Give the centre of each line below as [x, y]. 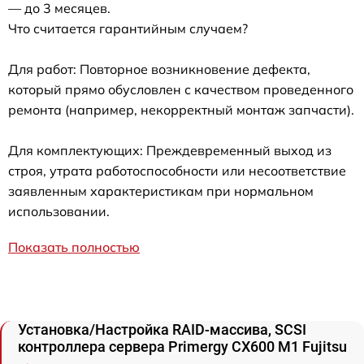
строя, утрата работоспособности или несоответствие [177, 171]
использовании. [59, 212]
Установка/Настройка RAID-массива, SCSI [162, 330]
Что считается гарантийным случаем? [128, 29]
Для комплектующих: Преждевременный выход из [170, 151]
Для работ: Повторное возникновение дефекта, [159, 69]
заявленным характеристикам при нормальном [161, 191]
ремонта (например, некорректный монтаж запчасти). [181, 110]
